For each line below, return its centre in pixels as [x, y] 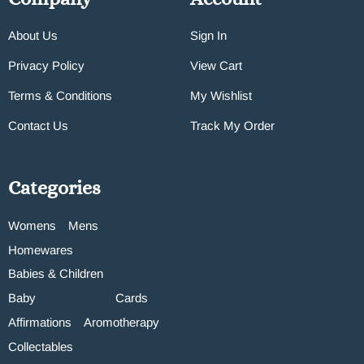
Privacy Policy [46, 65]
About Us [33, 35]
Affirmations [40, 322]
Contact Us [38, 125]
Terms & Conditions [60, 95]
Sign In [208, 35]
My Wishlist [221, 95]
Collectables [41, 346]
